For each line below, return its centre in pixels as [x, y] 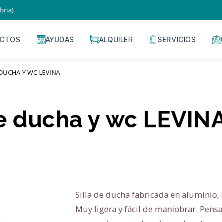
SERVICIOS [177, 39]
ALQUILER [116, 39]
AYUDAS [60, 39]
